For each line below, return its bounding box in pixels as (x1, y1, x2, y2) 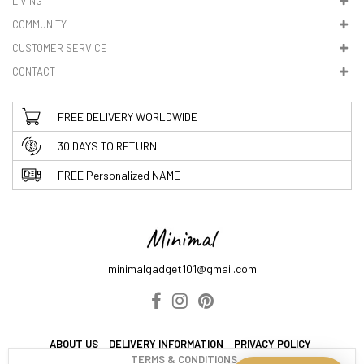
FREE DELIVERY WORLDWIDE (58, 110, 197, 124)
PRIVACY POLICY (233, 337, 311, 351)
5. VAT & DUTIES (12, 9, 103, 24)
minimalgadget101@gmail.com (107, 262, 257, 276)
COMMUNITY (12, 18, 67, 32)
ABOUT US (49, 337, 98, 351)
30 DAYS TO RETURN (58, 139, 157, 154)
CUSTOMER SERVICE (12, 41, 107, 55)
